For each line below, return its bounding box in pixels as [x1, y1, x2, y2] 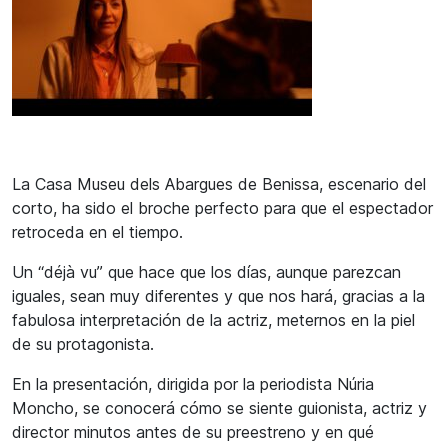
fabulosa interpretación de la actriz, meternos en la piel [12, 309, 415, 330]
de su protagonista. [12, 333, 154, 354]
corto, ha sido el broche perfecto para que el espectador [12, 197, 433, 218]
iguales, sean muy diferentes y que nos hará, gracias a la [12, 285, 425, 306]
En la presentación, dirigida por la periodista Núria [12, 373, 374, 394]
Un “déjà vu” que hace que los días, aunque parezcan [12, 261, 401, 282]
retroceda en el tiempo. [12, 221, 183, 242]
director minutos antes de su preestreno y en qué [12, 421, 374, 442]
